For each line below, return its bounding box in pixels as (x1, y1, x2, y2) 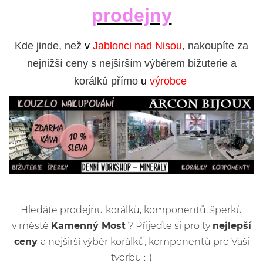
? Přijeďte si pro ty (126, 220, 213, 231)
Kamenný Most (51, 220, 126, 231)
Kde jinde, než (15, 40, 85, 52)
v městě (12, 220, 51, 231)
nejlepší (213, 220, 251, 231)
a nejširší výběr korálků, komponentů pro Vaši (40, 235, 249, 247)
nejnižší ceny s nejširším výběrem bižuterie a (26, 58, 237, 69)
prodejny (91, 5, 172, 26)
